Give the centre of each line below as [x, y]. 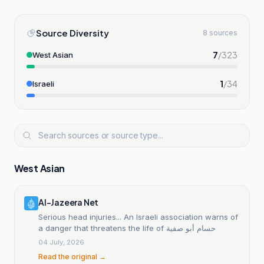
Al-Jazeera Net [69, 202]
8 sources [220, 32]
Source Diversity [72, 32]
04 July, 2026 [61, 242]
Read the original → [72, 256]
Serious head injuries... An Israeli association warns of [138, 217]
